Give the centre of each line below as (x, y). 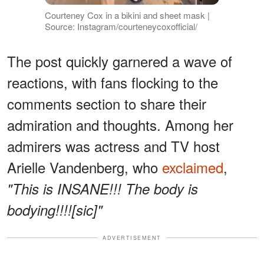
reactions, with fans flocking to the (113, 82)
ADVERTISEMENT (132, 237)
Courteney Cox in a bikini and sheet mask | (127, 15)
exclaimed (193, 167)
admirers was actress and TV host (113, 146)
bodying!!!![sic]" (55, 209)
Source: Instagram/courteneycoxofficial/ (121, 26)
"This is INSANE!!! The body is (103, 188)
